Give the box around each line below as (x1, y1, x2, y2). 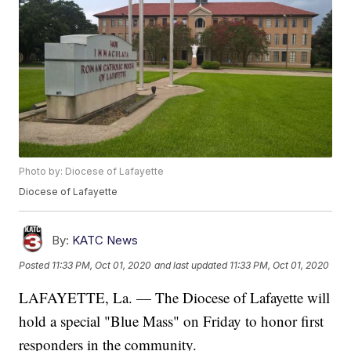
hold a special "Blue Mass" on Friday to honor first (19, 311, 324, 331)
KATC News (72, 233, 139, 248)
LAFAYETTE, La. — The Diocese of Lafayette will (19, 288, 331, 308)
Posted (19, 259, 52, 271)
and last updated (154, 259, 228, 271)
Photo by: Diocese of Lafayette (19, 165, 165, 178)
